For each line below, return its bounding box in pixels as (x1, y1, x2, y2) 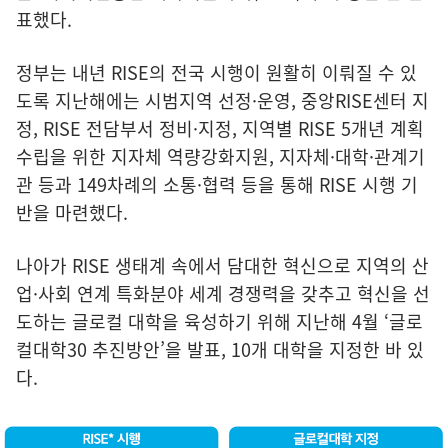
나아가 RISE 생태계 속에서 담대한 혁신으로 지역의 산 (16, 252, 429, 280)
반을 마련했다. (16, 199, 128, 227)
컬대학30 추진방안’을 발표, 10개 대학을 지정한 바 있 (16, 336, 424, 364)
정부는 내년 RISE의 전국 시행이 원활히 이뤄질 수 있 (16, 59, 417, 87)
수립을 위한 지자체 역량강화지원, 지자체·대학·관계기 (16, 143, 425, 171)
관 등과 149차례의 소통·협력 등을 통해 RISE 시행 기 (16, 171, 418, 199)
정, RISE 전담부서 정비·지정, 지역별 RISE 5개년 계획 (16, 115, 424, 143)
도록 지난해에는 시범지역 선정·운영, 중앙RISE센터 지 (16, 87, 429, 115)
